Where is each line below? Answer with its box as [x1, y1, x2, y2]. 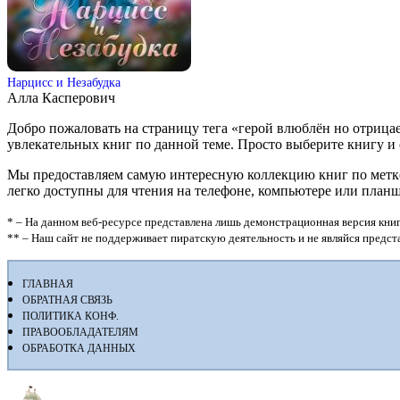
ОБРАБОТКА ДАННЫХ [22, 341, 136, 354]
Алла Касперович [7, 89, 115, 105]
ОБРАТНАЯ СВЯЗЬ [22, 293, 112, 306]
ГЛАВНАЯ [22, 277, 73, 290]
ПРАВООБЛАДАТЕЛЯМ [22, 325, 138, 338]
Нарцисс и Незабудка [7, 74, 121, 89]
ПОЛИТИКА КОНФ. [22, 309, 119, 322]
